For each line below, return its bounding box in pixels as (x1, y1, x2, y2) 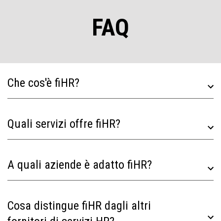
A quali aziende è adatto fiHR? (7, 158, 152, 172)
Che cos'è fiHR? (7, 76, 79, 90)
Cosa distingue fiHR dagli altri (7, 199, 151, 213)
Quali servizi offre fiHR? (7, 117, 120, 131)
